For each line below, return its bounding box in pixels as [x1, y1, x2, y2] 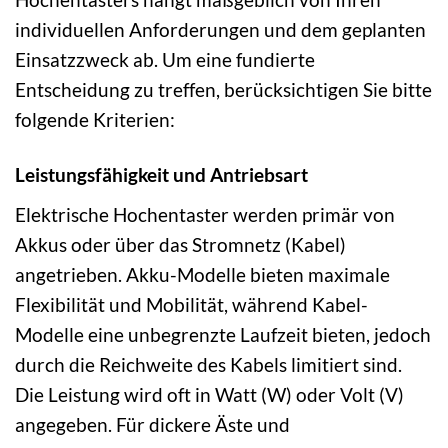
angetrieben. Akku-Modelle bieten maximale [15, 262, 390, 286]
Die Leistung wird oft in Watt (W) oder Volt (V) [15, 382, 404, 406]
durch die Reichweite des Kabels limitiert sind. [15, 352, 402, 376]
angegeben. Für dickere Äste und [15, 412, 290, 436]
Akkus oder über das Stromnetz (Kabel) [15, 232, 346, 256]
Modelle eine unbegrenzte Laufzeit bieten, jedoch [15, 322, 431, 346]
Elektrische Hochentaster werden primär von [15, 202, 395, 226]
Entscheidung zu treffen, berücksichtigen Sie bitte [15, 78, 432, 102]
